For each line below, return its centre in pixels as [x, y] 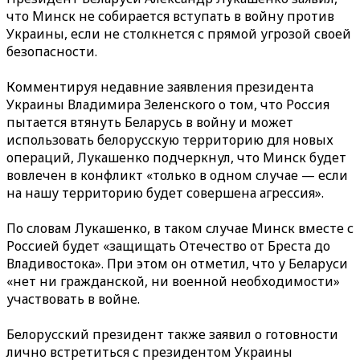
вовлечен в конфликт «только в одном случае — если [177, 175]
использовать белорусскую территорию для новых [170, 140]
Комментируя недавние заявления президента [160, 87]
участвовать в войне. [73, 299]
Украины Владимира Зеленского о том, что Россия [168, 104]
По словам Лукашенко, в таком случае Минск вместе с [180, 228]
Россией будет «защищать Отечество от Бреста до [168, 246]
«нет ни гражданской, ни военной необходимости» [173, 281]
